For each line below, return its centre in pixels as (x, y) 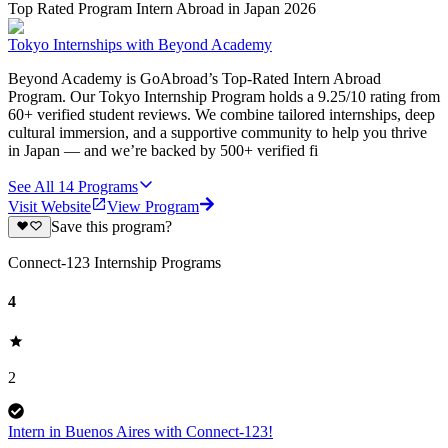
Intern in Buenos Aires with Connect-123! (140, 431)
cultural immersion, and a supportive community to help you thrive (217, 132)
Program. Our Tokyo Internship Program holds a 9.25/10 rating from (224, 96)
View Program (153, 206)
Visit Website (49, 206)
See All (31, 186)
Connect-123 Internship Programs (114, 263)
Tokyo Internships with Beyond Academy (140, 44)
